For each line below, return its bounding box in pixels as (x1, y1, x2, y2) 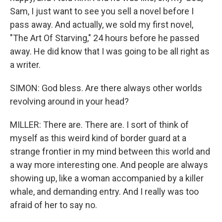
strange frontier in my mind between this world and (10, 146, 210, 157)
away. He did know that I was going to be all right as (10, 46, 210, 56)
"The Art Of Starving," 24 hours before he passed (10, 33, 199, 43)
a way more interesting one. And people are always (10, 160, 208, 170)
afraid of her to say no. (10, 200, 97, 210)
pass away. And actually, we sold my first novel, (10, 19, 193, 30)
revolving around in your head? (10, 96, 129, 107)
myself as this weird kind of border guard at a (10, 133, 186, 143)
